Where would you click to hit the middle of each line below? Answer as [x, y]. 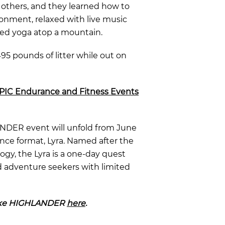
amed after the [103, 141]
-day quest [104, 154]
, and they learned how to [78, 6]
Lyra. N [59, 141]
